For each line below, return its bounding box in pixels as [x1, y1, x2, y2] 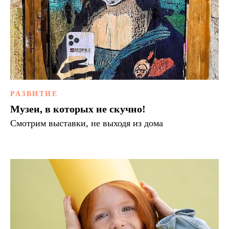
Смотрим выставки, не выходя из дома [10, 118, 163, 128]
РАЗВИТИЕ [10, 89, 58, 98]
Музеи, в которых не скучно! [10, 103, 146, 114]
